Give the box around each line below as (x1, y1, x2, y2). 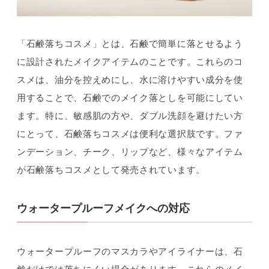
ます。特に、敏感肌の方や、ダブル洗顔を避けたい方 (17, 110, 243, 121)
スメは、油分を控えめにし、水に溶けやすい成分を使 (17, 74, 243, 85)
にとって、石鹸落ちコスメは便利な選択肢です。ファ (17, 128, 243, 139)
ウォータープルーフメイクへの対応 (17, 202, 190, 214)
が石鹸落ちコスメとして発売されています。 (17, 165, 205, 175)
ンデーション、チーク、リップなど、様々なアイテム (17, 147, 243, 157)
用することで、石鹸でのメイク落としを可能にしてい (17, 92, 243, 103)
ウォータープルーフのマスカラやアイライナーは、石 (17, 246, 243, 256)
